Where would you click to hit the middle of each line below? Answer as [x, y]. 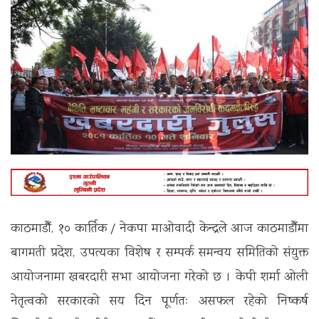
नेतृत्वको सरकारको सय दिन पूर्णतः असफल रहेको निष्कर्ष [159, 302]
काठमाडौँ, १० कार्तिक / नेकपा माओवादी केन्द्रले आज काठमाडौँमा [159, 229]
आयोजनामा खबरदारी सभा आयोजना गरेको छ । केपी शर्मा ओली [159, 277]
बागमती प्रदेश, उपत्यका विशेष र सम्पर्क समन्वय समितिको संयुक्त [159, 253]
